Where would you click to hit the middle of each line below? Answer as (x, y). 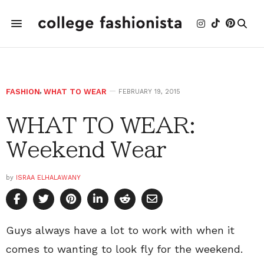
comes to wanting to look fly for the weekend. (124, 249)
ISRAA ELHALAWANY (48, 178)
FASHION (23, 92)
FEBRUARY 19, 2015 (149, 92)
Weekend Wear (86, 149)
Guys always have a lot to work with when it (120, 230)
